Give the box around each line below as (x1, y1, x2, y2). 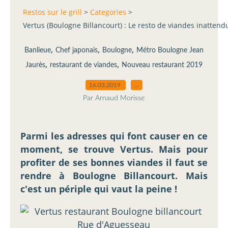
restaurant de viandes (50, 61, 117, 69)
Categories (90, 7, 126, 17)
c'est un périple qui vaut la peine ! (20, 182, 177, 195)
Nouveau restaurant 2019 (122, 61, 203, 69)
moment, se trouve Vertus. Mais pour (20, 142, 208, 155)
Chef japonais (55, 46, 98, 54)
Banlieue (24, 46, 51, 54)
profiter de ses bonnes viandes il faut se (20, 156, 208, 168)
